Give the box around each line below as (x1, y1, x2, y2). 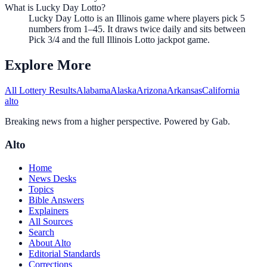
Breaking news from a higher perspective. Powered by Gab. (5, 116, 230, 127)
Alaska (110, 85, 136, 96)
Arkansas (167, 85, 202, 96)
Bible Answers (29, 194, 84, 205)
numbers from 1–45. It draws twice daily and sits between (29, 24, 246, 35)
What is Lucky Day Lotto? (5, 2, 105, 13)
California (202, 85, 240, 96)
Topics (29, 184, 54, 194)
